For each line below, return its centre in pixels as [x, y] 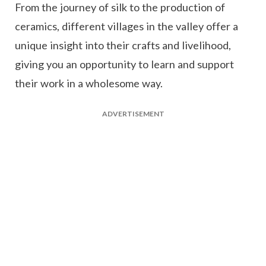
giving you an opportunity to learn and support [124, 64]
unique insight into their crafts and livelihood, [123, 45]
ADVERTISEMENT [133, 113]
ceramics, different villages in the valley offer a [126, 26]
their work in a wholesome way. [89, 83]
